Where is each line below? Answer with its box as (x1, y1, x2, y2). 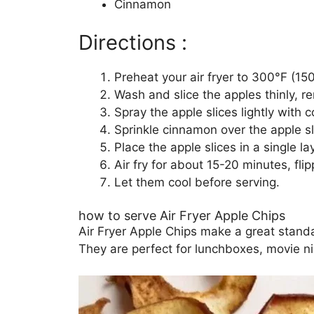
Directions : (78, 30, 187, 55)
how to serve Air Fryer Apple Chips (78, 207, 285, 223)
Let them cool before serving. (114, 175, 280, 190)
